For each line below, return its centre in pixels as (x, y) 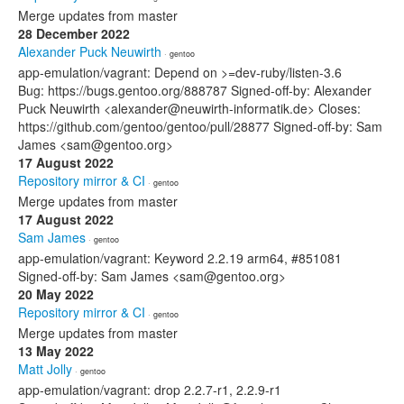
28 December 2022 (74, 33)
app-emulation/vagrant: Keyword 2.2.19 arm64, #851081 (180, 258)
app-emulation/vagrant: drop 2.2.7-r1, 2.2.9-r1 (150, 390)
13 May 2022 (56, 351)
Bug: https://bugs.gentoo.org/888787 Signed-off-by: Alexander (195, 90)
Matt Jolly (45, 369)
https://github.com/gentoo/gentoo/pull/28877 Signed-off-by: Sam (200, 126)
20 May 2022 (56, 294)
